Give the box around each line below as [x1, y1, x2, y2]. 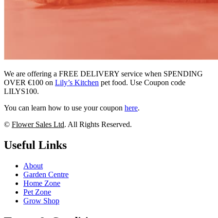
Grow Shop [23, 197, 59, 205]
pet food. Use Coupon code [99, 78, 185, 87]
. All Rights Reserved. [64, 120, 132, 129]
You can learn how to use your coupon [4, 104, 125, 112]
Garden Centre [23, 170, 69, 179]
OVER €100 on [4, 78, 55, 87]
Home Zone [23, 179, 60, 188]
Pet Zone [23, 188, 51, 197]
